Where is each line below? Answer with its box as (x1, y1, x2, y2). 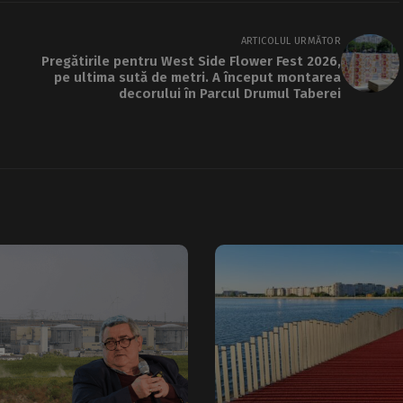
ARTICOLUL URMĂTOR (240, 34, 341, 47)
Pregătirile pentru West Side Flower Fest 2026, (41, 52, 341, 69)
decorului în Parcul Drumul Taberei (119, 85, 341, 102)
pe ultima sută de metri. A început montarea (54, 68, 341, 85)
